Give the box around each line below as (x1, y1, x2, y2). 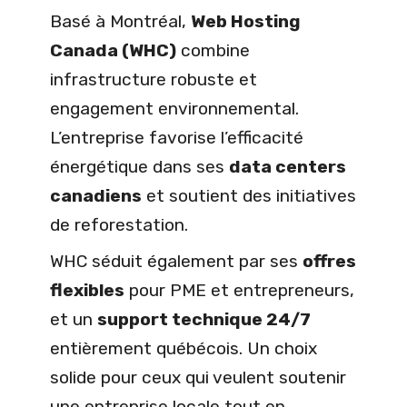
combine (176, 39, 250, 61)
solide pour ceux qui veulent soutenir (50, 366, 346, 388)
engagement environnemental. (50, 97, 299, 119)
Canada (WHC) (50, 39, 176, 61)
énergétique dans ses (50, 155, 229, 177)
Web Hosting (191, 10, 301, 32)
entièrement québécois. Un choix (50, 337, 317, 359)
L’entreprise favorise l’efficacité (50, 126, 303, 148)
